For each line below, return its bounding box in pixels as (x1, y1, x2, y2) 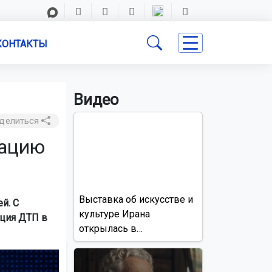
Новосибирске (78, 237, 145, 249)
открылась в (78, 222, 137, 234)
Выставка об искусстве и (78, 193, 193, 205)
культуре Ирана (78, 208, 150, 220)
